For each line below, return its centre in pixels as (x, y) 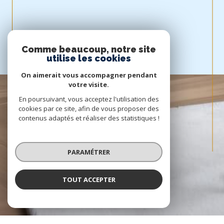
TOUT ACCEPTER (89, 179)
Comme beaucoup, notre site (89, 49)
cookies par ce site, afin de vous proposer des (89, 108)
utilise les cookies (89, 58)
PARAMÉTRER (89, 152)
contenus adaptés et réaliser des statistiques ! (89, 118)
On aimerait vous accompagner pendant (89, 75)
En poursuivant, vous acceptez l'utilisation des (89, 99)
